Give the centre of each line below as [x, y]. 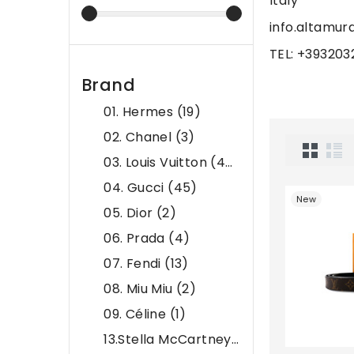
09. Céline [137, 314]
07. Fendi [134, 264]
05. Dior [130, 213]
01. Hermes [140, 112]
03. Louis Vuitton [157, 163]
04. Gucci [136, 188]
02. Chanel [139, 137]
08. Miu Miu [140, 289]
